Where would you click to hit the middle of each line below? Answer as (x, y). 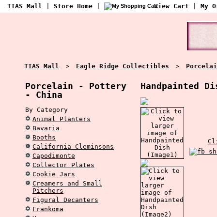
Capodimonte (54, 156)
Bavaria (46, 128)
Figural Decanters (65, 200)
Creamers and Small (67, 183)
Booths (44, 137)
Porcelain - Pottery (76, 86)
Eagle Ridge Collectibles (123, 66)
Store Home (73, 6)
